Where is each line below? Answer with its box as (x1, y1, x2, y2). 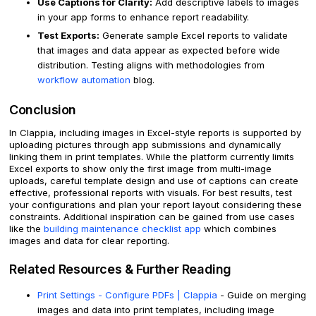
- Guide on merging (217, 289, 306, 301)
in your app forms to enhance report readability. (37, 11, 249, 23)
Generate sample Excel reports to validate (99, 30, 288, 42)
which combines (201, 223, 276, 235)
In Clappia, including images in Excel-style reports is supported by (9, 127, 301, 139)
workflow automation (37, 74, 130, 86)
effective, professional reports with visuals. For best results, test (9, 187, 292, 199)
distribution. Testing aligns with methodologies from (37, 59, 265, 71)
